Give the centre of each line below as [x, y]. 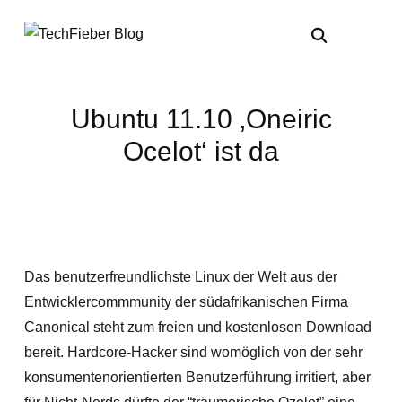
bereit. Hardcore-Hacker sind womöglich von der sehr [193, 352]
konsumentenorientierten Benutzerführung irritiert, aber [197, 377]
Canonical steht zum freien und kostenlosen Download [197, 327]
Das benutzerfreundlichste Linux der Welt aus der [180, 277]
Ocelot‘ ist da [201, 151]
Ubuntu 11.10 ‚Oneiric [201, 119]
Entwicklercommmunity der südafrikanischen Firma [186, 302]
